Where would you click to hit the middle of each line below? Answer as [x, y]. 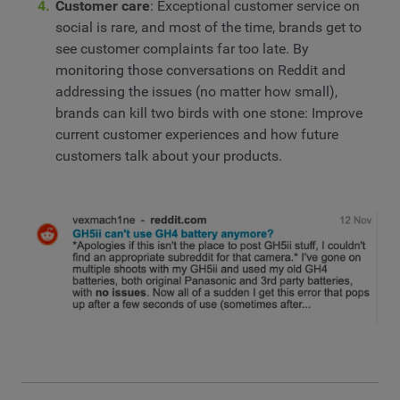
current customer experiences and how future [197, 135]
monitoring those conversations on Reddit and [201, 71]
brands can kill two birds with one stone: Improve [209, 113]
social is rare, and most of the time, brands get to [209, 28]
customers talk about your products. [169, 156]
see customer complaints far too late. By [183, 49]
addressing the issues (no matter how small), [197, 92]
